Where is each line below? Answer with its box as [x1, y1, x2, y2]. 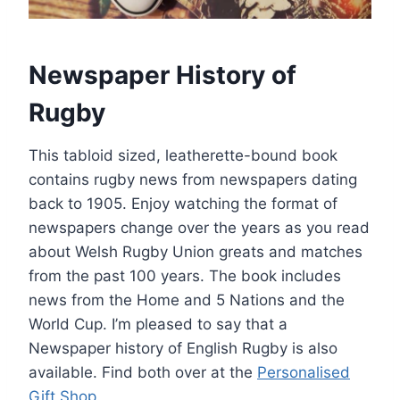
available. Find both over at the [29, 363, 257, 382]
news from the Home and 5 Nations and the [29, 291, 345, 310]
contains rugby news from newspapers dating [29, 171, 357, 189]
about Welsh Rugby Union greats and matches [29, 243, 362, 262]
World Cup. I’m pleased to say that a [29, 315, 287, 334]
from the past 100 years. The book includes [29, 267, 341, 286]
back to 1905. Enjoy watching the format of [29, 195, 337, 213]
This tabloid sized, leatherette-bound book [29, 146, 337, 165]
